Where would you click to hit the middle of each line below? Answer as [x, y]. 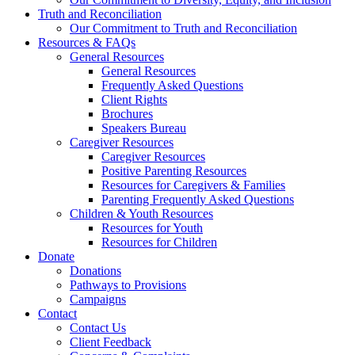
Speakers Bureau [144, 128]
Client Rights [134, 99]
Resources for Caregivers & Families [193, 185]
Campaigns [98, 299]
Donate [56, 256]
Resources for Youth [152, 227]
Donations [95, 270]
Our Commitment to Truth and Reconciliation [183, 28]
